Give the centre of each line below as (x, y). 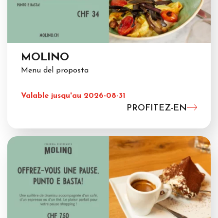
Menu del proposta (55, 71)
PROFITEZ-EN (157, 109)
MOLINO (45, 58)
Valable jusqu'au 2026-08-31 (73, 96)
